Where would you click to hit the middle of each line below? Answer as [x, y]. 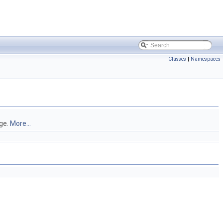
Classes [177, 59]
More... [20, 123]
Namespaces [206, 59]
